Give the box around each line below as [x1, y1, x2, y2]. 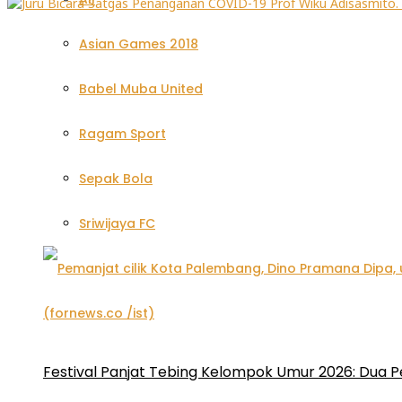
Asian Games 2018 [79, 35, 198, 53]
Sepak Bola [79, 170, 153, 188]
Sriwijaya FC [79, 214, 155, 232]
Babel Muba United [79, 80, 203, 98]
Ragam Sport [79, 125, 166, 143]
